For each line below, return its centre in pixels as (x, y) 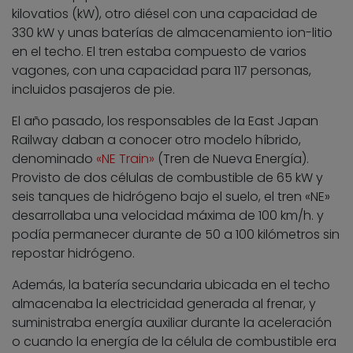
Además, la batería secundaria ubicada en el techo (171, 285)
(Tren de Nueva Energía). (232, 159)
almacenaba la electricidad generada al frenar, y (164, 304)
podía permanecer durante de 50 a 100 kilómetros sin (176, 235)
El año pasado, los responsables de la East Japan (165, 121)
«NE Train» (125, 159)
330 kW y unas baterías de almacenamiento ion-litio (172, 33)
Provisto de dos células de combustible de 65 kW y (167, 178)
